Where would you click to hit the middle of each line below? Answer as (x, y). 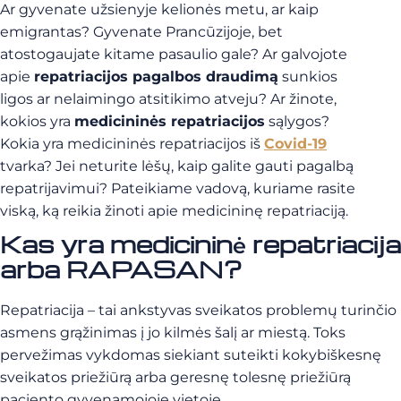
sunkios (308, 77)
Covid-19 (295, 144)
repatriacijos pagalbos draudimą (156, 77)
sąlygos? (297, 121)
